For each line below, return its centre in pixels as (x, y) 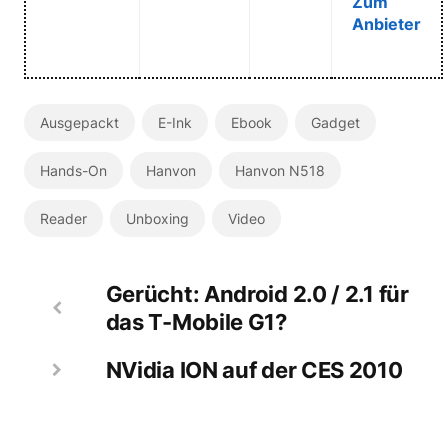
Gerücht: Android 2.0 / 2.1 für (257, 293)
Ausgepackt (79, 122)
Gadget (335, 122)
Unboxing (157, 218)
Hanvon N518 (279, 170)
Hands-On (73, 170)
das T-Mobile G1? (196, 321)
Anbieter (386, 23)
